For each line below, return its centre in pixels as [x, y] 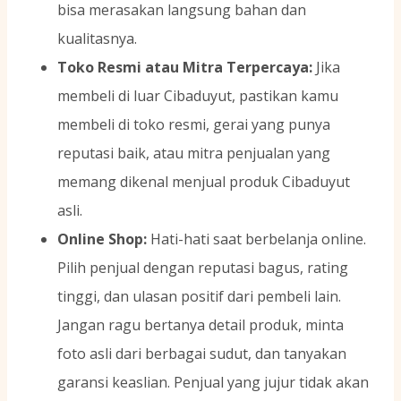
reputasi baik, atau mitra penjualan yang [194, 154]
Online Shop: [102, 239]
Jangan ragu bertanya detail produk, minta [200, 325]
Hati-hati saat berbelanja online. [256, 239]
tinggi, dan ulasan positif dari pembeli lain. [199, 297]
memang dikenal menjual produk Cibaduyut [204, 182]
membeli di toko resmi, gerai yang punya [194, 125]
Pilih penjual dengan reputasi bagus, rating [203, 268]
